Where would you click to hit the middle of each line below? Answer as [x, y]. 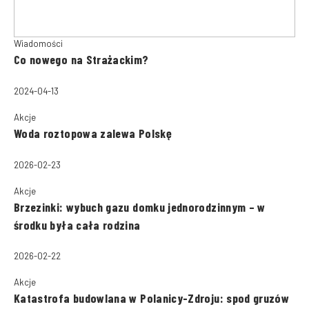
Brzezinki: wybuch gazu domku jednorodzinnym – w [140, 207]
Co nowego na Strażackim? [81, 60]
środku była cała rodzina [77, 225]
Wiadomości [38, 44]
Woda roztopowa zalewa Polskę [93, 133]
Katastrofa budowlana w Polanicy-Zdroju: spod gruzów [152, 298]
